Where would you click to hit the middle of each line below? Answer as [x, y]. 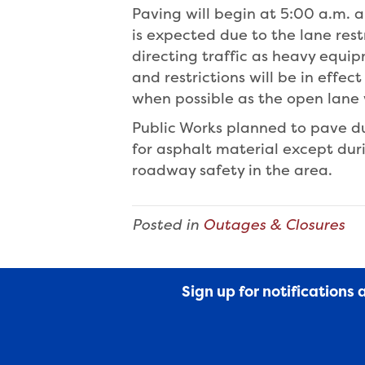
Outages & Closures [274, 224]
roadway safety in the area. [232, 170]
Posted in [167, 224]
